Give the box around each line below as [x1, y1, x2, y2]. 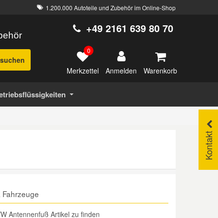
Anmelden [106, 66, 137, 75]
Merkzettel [67, 65, 99, 75]
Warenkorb [144, 65, 177, 75]
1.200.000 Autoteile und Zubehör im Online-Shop [46, 3, 176, 12]
